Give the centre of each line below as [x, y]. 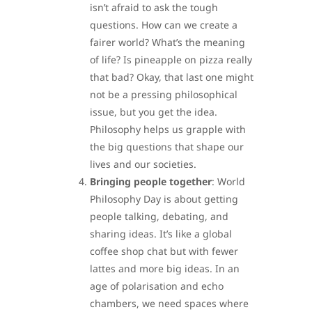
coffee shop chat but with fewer [164, 251]
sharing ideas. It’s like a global [161, 233]
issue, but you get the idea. [154, 111]
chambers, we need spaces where [169, 303]
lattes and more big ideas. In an [165, 268]
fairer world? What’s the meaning [167, 42]
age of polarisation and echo [157, 286]
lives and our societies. [143, 164]
